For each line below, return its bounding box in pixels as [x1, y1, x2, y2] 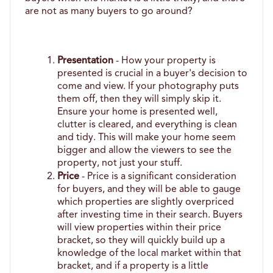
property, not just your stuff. [57, 158, 185, 168]
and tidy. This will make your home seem [57, 132, 236, 143]
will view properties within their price [57, 222, 222, 233]
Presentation [57, 55, 114, 66]
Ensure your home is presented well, [57, 107, 218, 117]
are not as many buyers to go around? [25, 6, 193, 16]
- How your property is [113, 55, 216, 66]
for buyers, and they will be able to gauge [57, 184, 241, 194]
